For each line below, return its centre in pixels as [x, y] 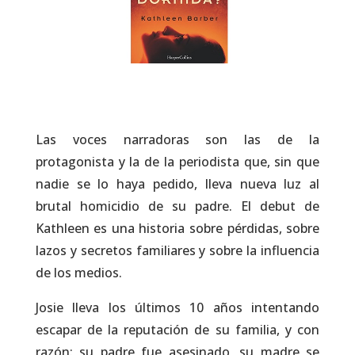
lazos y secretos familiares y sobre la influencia [177, 251]
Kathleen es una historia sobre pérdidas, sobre [177, 229]
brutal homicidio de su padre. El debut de [177, 206]
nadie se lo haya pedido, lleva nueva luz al [177, 184]
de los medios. [78, 273]
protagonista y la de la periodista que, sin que [177, 162]
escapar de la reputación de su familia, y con [177, 330]
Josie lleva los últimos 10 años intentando [177, 308]
